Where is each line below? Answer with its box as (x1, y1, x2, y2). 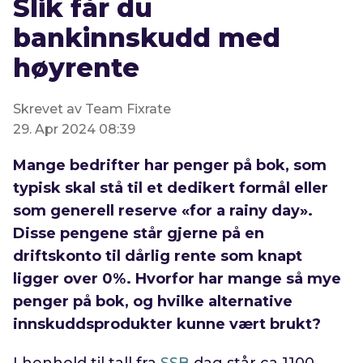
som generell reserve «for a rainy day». (13, 202, 314, 220)
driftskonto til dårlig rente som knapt (13, 247, 303, 266)
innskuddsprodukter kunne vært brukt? (13, 315, 322, 334)
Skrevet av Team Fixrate (13, 101, 172, 117)
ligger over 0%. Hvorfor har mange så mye (13, 270, 342, 288)
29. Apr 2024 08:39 (13, 122, 136, 138)
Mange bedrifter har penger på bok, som (13, 156, 327, 175)
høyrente (13, 52, 140, 84)
